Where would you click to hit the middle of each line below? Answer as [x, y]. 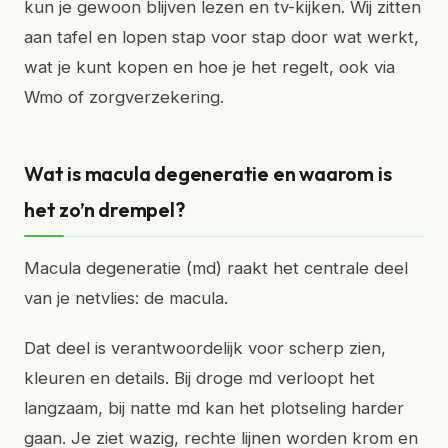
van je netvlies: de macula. [126, 298]
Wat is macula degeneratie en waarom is [208, 173]
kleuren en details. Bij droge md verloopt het [199, 378]
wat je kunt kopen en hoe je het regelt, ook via [209, 67]
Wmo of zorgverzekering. [124, 97]
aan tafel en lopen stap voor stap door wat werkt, [221, 37]
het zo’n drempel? [104, 209]
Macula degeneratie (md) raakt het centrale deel [216, 268]
